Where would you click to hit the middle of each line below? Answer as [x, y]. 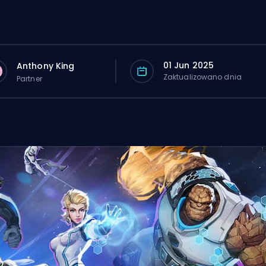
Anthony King [46, 66]
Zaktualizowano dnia [202, 77]
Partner [29, 78]
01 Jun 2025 [189, 65]
